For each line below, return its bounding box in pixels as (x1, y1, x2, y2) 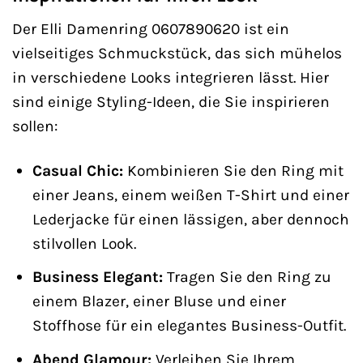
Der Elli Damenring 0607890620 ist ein (12, 19, 289, 38)
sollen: (12, 116, 58, 135)
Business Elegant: (32, 267, 163, 287)
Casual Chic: (32, 160, 123, 180)
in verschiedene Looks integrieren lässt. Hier (12, 67, 329, 87)
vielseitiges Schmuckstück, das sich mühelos (12, 43, 342, 62)
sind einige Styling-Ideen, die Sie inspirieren (12, 92, 330, 111)
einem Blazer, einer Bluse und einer (32, 292, 286, 311)
